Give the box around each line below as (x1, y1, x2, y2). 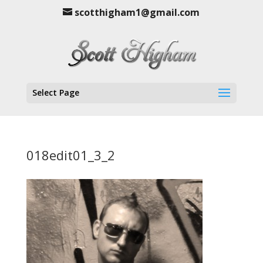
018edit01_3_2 (26, 146, 115, 164)
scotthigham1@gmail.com (75, 6, 200, 19)
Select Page (32, 87, 79, 98)
